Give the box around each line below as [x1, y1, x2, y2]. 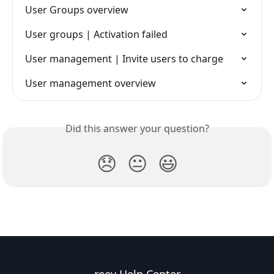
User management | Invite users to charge [25, 51, 223, 65]
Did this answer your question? [65, 121, 209, 135]
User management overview [25, 76, 156, 90]
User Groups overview [25, 2, 128, 17]
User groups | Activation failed [25, 27, 168, 41]
